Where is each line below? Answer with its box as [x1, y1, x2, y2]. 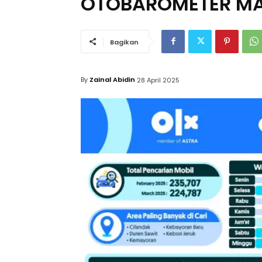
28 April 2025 [137, 75, 180, 85]
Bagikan [110, 37, 139, 47]
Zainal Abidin [89, 75, 135, 85]
